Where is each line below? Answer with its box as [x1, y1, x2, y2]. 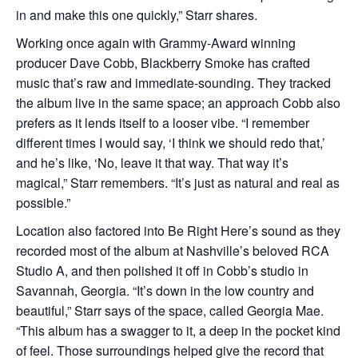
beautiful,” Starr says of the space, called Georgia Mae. [16, 301, 324, 320]
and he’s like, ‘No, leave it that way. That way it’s [16, 153, 288, 172]
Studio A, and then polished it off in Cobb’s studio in [16, 261, 308, 280]
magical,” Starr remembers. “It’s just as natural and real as [16, 173, 340, 192]
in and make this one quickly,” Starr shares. [16, 6, 257, 24]
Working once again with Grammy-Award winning [16, 34, 296, 52]
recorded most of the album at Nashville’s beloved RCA [16, 241, 329, 260]
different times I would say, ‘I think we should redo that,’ [16, 133, 325, 152]
